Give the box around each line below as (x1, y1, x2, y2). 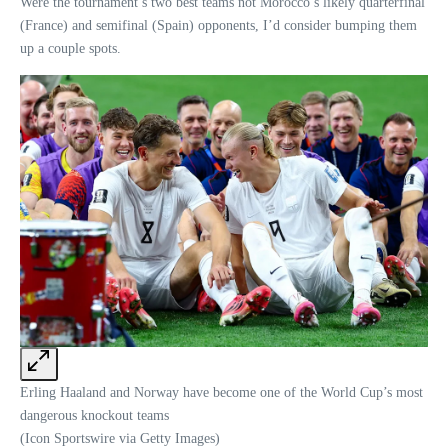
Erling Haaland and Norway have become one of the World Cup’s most (20, 385, 423, 401)
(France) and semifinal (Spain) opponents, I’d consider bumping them (20, 18, 417, 34)
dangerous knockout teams (20, 408, 169, 424)
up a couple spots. (20, 41, 121, 57)
